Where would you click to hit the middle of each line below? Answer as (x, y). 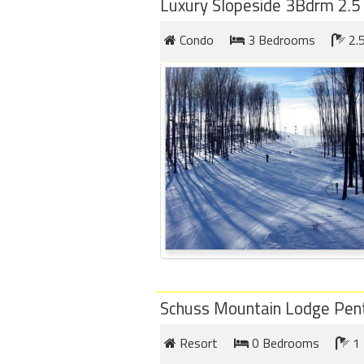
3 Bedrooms (280, 40)
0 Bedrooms (284, 342)
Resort (197, 342)
